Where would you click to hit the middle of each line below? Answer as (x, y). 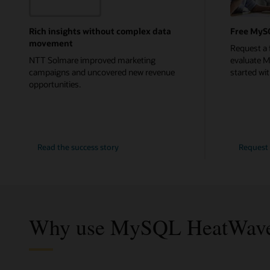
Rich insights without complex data (100, 31)
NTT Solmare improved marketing (92, 60)
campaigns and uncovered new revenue (102, 72)
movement (51, 43)
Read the (54, 147)
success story (95, 147)
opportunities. (55, 84)
